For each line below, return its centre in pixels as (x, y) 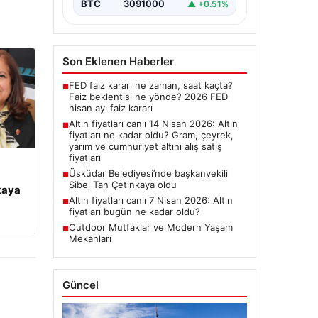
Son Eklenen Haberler (118, 62)
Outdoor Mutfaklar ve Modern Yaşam (150, 227)
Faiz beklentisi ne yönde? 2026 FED (148, 97)
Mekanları (90, 239)
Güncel (80, 285)
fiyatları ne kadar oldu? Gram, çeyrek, (151, 135)
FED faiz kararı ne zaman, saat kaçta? (150, 86)
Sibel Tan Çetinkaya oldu (122, 185)
